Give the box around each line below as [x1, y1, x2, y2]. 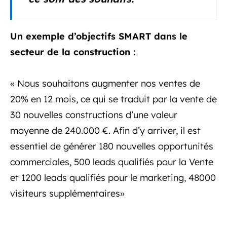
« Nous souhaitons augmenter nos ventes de [10, 77, 200, 89]
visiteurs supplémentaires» [10, 187, 125, 199]
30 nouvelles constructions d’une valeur [10, 108, 177, 121]
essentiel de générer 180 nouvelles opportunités [10, 140, 213, 152]
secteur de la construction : [10, 46, 135, 58]
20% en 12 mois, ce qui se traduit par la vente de [10, 93, 217, 105]
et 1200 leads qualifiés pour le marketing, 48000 [10, 171, 216, 183]
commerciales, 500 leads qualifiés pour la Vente [10, 156, 213, 168]
